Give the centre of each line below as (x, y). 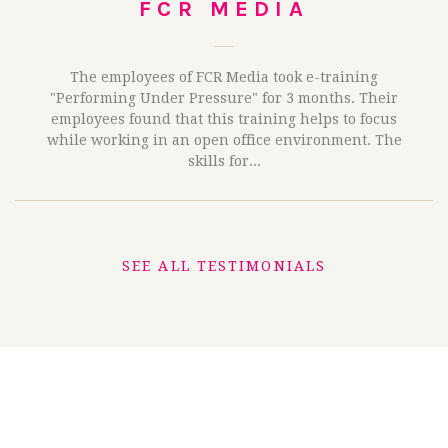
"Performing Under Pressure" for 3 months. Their (224, 98)
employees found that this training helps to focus (224, 119)
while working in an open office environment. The (224, 140)
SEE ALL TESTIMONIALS (224, 265)
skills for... (224, 161)
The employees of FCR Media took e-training (224, 77)
